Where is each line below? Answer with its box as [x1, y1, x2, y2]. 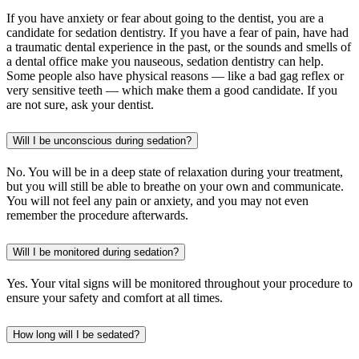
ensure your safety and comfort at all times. [6, 291, 223, 305]
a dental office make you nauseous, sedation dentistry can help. [6, 54, 324, 68]
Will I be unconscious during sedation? [13, 135, 192, 147]
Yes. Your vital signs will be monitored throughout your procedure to [6, 276, 353, 291]
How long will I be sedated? [13, 329, 139, 341]
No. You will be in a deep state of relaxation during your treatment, [6, 165, 343, 179]
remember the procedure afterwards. [6, 208, 188, 223]
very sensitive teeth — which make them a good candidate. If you [6, 83, 337, 97]
